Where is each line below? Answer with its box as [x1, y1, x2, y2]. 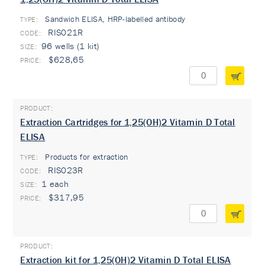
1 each [41, 178, 69, 189]
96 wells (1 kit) [41, 40, 99, 51]
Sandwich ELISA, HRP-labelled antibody [43, 14, 186, 24]
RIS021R [46, 27, 83, 38]
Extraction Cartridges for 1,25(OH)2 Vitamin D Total [20, 116, 235, 128]
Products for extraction [43, 151, 128, 162]
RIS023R [46, 164, 83, 176]
